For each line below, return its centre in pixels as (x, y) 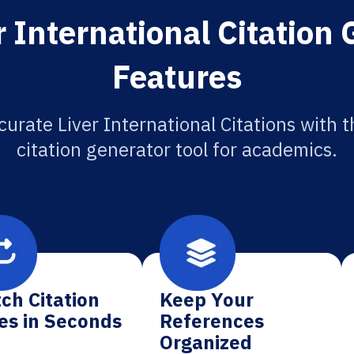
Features (177, 77)
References (212, 321)
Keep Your (207, 299)
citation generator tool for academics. (177, 149)
